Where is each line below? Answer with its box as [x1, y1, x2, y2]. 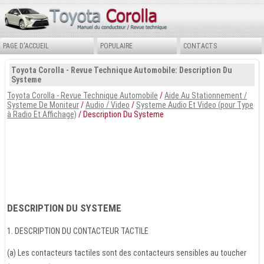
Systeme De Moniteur [7, 100, 79, 110]
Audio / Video [85, 100, 130, 110]
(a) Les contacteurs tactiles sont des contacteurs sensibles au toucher [7, 247, 246, 258]
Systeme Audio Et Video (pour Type [136, 100, 253, 110]
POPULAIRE [100, 41, 133, 50]
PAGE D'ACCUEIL [3, 41, 49, 50]
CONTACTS [183, 41, 217, 50]
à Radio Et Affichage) [7, 109, 77, 119]
